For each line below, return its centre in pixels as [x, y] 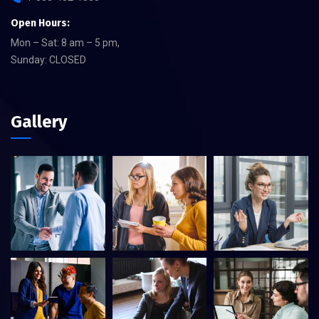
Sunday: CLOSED [48, 60]
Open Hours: [40, 23]
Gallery [39, 122]
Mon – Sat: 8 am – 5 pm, [65, 43]
